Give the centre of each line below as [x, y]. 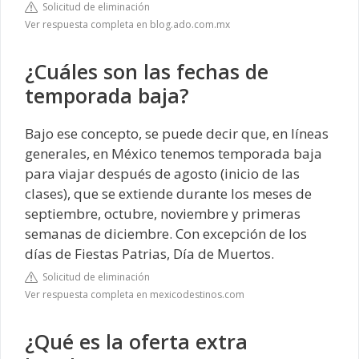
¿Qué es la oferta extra [136, 341]
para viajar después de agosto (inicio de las [162, 174]
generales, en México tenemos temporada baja [173, 154]
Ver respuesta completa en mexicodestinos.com [135, 294]
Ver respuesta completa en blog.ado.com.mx [127, 25]
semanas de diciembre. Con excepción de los [166, 234]
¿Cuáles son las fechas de [147, 72]
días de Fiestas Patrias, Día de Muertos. [149, 254]
